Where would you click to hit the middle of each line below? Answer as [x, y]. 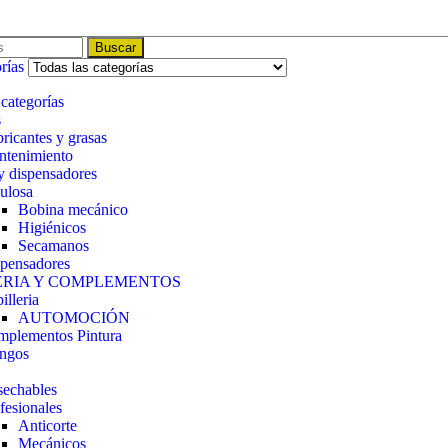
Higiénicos [51, 227]
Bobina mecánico [72, 209]
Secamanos [53, 245]
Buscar [115, 47]
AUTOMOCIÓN [73, 317]
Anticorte [47, 425]
